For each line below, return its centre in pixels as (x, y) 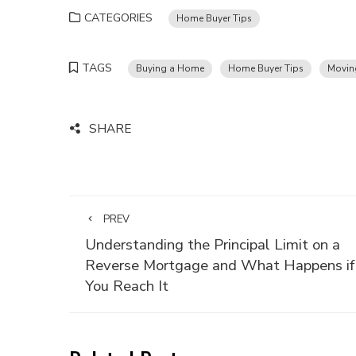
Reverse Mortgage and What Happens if (220, 265)
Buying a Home (170, 68)
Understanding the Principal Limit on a (213, 245)
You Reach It (127, 286)
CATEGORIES (118, 18)
